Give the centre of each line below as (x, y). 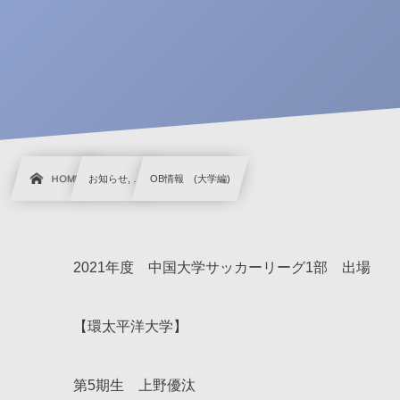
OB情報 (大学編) (191, 178)
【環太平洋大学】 (130, 326)
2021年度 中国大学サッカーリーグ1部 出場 (222, 267)
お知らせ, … (116, 178)
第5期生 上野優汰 (134, 385)
